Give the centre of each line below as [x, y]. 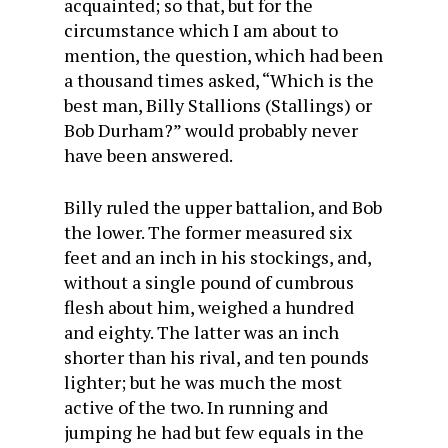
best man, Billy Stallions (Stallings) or [218, 105]
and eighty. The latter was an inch [201, 332]
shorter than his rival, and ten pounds [216, 357]
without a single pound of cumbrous [209, 282]
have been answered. [148, 155]
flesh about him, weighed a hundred [209, 307]
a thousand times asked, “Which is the [219, 80]
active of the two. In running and [196, 407]
